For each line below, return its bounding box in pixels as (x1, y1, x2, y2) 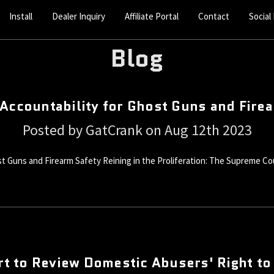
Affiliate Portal (125, 10, 179, 22)
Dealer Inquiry (52, 10, 106, 22)
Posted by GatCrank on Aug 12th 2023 (22, 120, 252, 139)
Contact (198, 10, 230, 22)
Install (9, 10, 33, 22)
